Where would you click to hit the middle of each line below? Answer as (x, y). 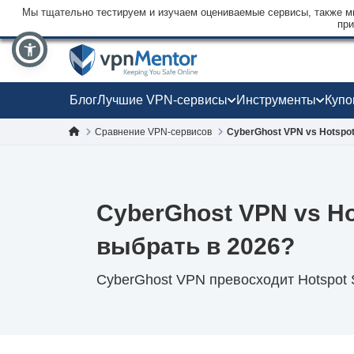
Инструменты (276, 100)
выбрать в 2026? (196, 246)
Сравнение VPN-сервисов (154, 132)
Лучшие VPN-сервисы (162, 100)
